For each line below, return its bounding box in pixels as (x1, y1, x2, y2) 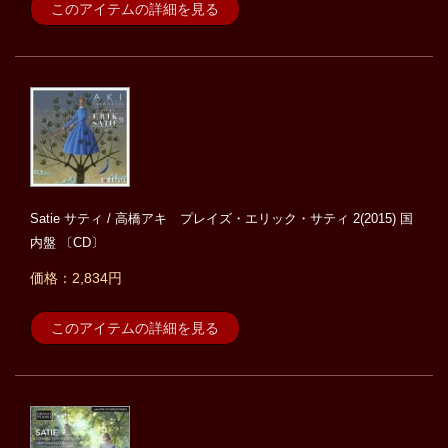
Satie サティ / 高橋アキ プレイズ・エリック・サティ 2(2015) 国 (30, 211, 413, 227)
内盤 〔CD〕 (30, 235, 104, 251)
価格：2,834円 (30, 270, 122, 287)
